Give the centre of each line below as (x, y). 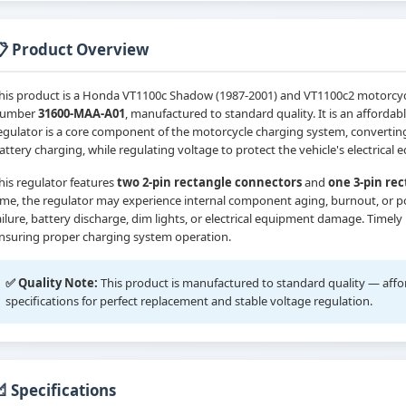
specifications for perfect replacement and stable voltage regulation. (189, 301)
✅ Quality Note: (52, 283)
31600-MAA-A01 (82, 114)
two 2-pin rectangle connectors (209, 183)
